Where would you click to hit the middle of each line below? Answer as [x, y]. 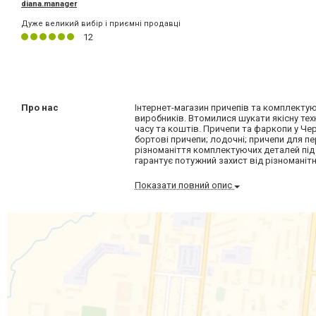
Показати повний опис [185, 186]
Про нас [40, 108]
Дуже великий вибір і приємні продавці [101, 24]
